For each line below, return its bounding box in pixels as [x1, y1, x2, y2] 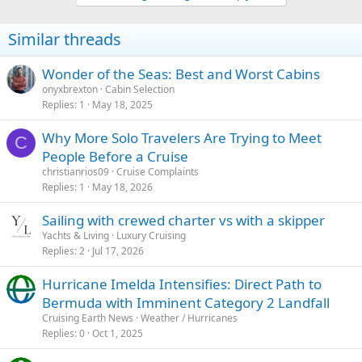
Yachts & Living [42, 228, 109, 242]
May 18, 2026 [92, 179, 153, 194]
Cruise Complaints [116, 164, 199, 179]
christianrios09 [42, 164, 109, 179]
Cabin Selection [105, 82, 175, 96]
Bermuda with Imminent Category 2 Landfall [42, 293, 330, 312]
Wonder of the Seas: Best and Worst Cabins [42, 64, 320, 83]
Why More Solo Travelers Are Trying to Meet [42, 128, 322, 147]
